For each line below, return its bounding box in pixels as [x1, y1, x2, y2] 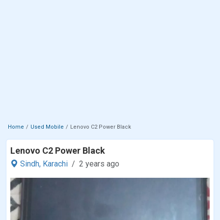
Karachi [43, 159, 68, 168]
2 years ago [79, 159, 119, 168]
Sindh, [18, 159, 43, 168]
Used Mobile [30, 123, 64, 130]
